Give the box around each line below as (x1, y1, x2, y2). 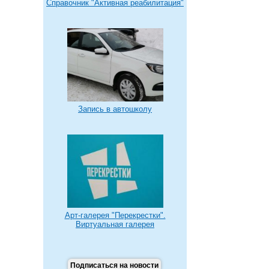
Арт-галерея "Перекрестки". (64, 211, 166, 220)
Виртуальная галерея (76, 220, 154, 229)
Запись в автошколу (78, 104, 152, 113)
